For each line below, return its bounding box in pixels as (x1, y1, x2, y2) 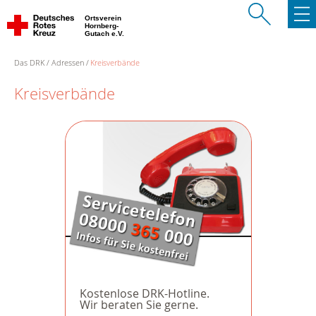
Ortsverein (85, 14, 123, 22)
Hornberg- (85, 22, 121, 30)
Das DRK (14, 57, 44, 68)
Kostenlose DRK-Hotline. (79, 286, 209, 302)
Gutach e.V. (85, 30, 126, 37)
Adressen (51, 57, 84, 68)
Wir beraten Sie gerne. (79, 297, 198, 313)
